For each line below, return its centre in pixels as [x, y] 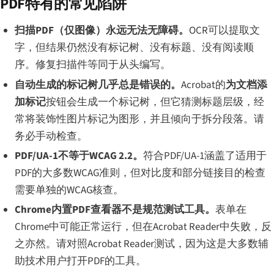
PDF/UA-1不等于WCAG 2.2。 [79, 156]
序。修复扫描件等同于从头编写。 [92, 65]
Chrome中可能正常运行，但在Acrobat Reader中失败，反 [143, 227]
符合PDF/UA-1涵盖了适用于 [205, 156]
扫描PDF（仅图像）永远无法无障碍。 [102, 31]
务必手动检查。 [51, 136]
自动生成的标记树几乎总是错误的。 [98, 85]
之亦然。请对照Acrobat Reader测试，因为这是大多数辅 [141, 244]
